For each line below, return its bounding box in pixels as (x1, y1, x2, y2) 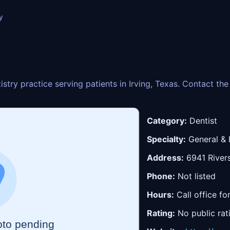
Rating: (147, 207, 176, 218)
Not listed (175, 170, 216, 181)
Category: (147, 115, 187, 126)
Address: (147, 152, 184, 163)
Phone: (147, 170, 176, 181)
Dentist (187, 115, 218, 126)
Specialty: (147, 133, 186, 144)
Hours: (147, 189, 175, 200)
